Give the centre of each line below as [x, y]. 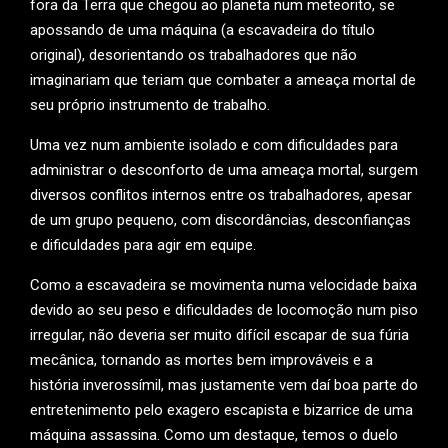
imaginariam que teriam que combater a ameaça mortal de [223, 80]
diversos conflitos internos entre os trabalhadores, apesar [221, 195]
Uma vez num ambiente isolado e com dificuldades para [214, 145]
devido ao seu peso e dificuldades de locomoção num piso [224, 310]
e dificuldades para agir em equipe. [143, 245]
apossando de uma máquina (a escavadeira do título [202, 30]
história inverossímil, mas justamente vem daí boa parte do [224, 385]
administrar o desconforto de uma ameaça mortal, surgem [224, 170]
